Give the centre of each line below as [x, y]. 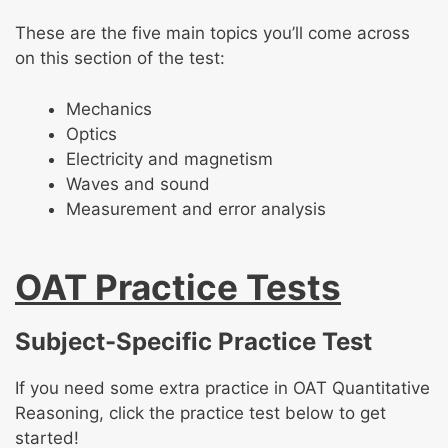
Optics [91, 133]
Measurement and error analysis [196, 208]
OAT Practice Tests [178, 286]
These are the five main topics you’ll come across [212, 33]
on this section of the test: [120, 58]
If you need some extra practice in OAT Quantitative [222, 387]
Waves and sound [138, 183]
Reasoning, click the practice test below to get [200, 412]
